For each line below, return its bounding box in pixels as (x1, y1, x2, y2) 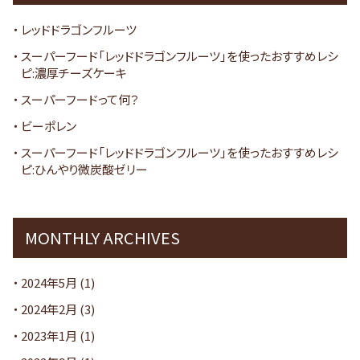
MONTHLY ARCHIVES (24, 226, 180, 250)
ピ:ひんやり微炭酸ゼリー (20, 161, 148, 178)
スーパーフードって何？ (20, 91, 139, 108)
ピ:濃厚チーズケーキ (20, 64, 127, 82)
